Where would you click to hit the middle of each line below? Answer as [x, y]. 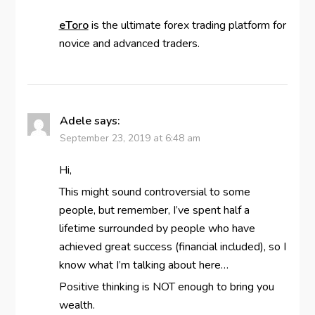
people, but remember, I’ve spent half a [154, 211]
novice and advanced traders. [129, 44]
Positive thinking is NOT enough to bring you [166, 287]
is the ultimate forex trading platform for [187, 26]
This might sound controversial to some [154, 192]
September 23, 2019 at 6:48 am [130, 139]
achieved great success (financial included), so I [172, 247]
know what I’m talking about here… [143, 265]
